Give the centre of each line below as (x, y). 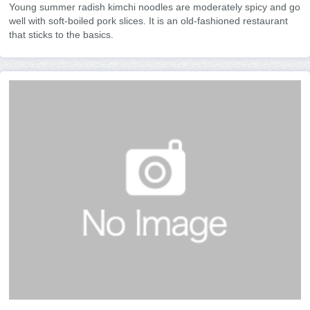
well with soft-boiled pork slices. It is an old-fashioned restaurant (148, 21)
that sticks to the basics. (61, 35)
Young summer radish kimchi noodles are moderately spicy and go (155, 7)
